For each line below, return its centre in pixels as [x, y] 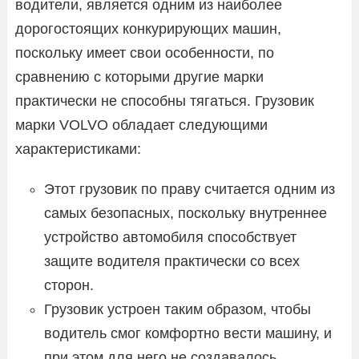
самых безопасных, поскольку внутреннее [186, 213]
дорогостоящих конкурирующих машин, [148, 28]
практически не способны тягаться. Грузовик [165, 101]
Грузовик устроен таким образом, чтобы [177, 309]
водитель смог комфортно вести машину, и [188, 333]
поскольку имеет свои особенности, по [145, 52]
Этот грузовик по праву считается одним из [190, 189]
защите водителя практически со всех [172, 261]
